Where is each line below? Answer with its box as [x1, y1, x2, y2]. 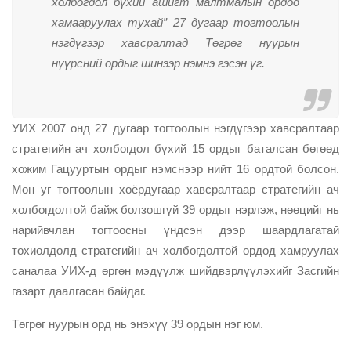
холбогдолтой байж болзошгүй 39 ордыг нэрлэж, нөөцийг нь [12, 203, 339, 217]
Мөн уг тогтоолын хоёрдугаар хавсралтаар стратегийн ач [12, 183, 339, 197]
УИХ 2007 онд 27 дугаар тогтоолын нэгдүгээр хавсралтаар [12, 121, 339, 136]
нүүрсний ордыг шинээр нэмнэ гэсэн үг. [52, 56, 268, 71]
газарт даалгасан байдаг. [12, 284, 149, 299]
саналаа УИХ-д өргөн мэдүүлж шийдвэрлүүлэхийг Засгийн [12, 264, 339, 278]
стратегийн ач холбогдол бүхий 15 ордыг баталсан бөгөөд [12, 142, 339, 156]
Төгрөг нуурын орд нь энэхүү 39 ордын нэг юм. [12, 317, 266, 331]
